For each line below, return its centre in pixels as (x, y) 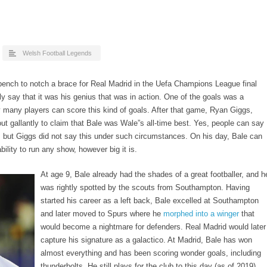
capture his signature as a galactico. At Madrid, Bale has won (146, 240)
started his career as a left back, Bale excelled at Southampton (149, 201)
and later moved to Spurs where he (102, 214)
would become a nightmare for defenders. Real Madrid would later (153, 227)
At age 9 (55, 175)
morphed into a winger (201, 214)
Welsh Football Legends (57, 53)
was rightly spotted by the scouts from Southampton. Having (145, 188)
